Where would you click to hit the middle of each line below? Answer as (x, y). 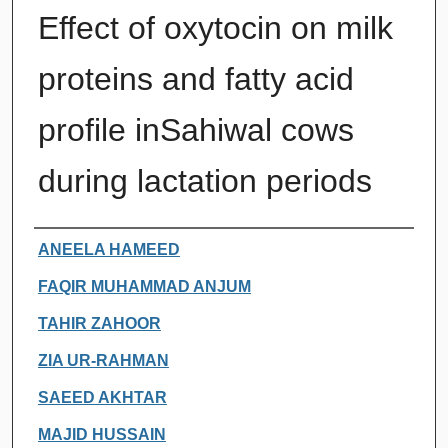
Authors (74, 247)
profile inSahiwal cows (195, 129)
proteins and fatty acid (195, 78)
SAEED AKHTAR (102, 397)
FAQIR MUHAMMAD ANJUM (144, 286)
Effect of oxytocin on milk (215, 27)
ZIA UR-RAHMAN (103, 360)
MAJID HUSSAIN (101, 434)
